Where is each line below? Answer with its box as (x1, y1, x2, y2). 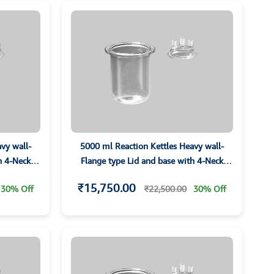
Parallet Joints (125, 170, 179, 181)
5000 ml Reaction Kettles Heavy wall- (80, 141, 224, 152)
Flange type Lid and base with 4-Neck (80, 155, 223, 166)
